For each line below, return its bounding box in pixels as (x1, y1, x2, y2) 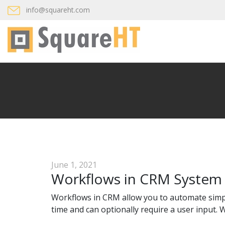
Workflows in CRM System (51, 169, 222, 188)
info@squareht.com (26, 5, 90, 15)
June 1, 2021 (51, 159, 97, 170)
